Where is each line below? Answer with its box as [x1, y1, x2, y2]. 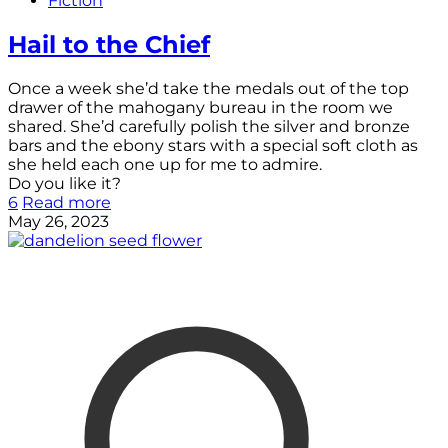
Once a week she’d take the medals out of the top [8, 79, 409, 99]
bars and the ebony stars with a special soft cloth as [8, 136, 418, 156]
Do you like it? [8, 174, 121, 194]
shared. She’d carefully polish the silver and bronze [8, 117, 410, 137]
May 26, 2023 [8, 212, 109, 232]
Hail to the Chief [8, 30, 210, 60]
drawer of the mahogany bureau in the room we [8, 98, 393, 118]
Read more [22, 193, 111, 213]
